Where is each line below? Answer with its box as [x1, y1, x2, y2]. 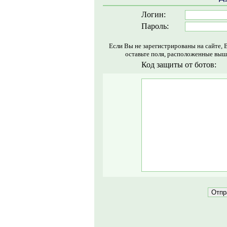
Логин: [141, 10, 166, 19]
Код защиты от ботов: [141, 60, 216, 69]
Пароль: [141, 22, 169, 30]
